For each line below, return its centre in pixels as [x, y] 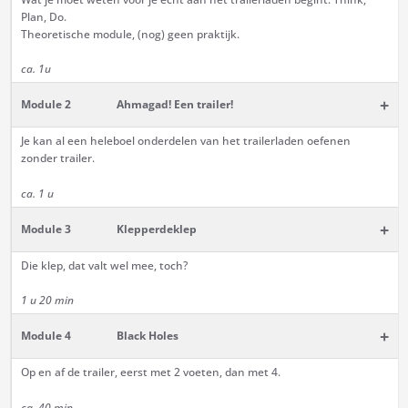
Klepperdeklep [156, 229]
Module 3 [46, 229]
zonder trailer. [57, 158]
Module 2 [46, 105]
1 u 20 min [47, 301]
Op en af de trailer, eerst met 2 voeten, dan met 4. [150, 372]
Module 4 [46, 336]
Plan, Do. [43, 17]
